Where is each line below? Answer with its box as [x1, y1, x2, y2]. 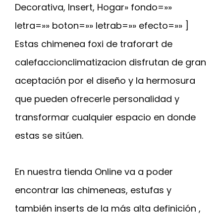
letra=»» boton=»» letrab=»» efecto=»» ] [15, 19, 189, 32]
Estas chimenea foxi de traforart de [15, 38, 172, 51]
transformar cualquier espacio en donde [15, 111, 196, 124]
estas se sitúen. [15, 129, 83, 142]
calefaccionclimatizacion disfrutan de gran [15, 56, 206, 69]
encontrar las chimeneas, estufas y [15, 184, 171, 197]
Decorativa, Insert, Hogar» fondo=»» [15, 1, 172, 14]
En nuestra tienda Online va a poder [15, 166, 173, 178]
